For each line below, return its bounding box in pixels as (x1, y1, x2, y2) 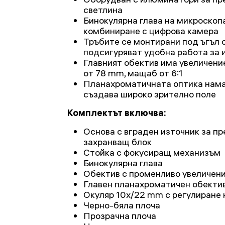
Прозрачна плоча (83, 210, 156, 221)
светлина (83, 4, 123, 16)
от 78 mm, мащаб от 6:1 (83, 67, 183, 79)
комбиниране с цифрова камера (83, 25, 218, 37)
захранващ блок (83, 136, 152, 148)
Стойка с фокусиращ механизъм (83, 147, 220, 158)
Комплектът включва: (67, 107, 166, 119)
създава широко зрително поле (83, 88, 216, 100)
